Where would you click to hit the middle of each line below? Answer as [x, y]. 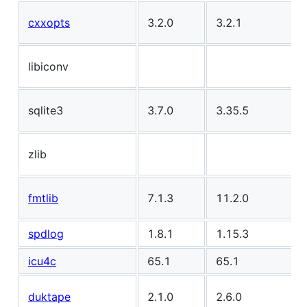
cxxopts [49, 22]
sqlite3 [46, 110]
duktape [49, 296]
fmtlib [43, 198]
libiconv [48, 66]
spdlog [46, 233]
